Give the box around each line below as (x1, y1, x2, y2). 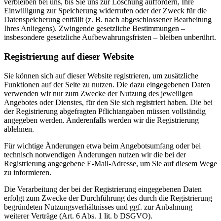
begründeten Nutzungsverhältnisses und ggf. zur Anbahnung (4, 202, 192, 211)
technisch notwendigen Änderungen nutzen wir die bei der (4, 150, 186, 159)
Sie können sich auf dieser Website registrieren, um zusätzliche (4, 71, 198, 80)
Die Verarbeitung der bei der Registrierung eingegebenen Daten (4, 184, 202, 193)
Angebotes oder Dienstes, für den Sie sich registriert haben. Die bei (4, 98, 213, 107)
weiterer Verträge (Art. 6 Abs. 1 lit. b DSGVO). (4, 211, 152, 220)
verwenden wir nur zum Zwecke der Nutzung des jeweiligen (4, 89, 193, 98)
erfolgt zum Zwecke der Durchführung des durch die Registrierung (4, 193, 212, 202)
